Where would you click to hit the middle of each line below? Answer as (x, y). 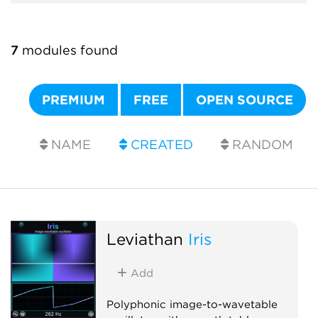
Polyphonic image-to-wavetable (192, 304)
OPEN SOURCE (245, 100)
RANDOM (261, 144)
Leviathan (144, 238)
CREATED (160, 144)
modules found (68, 50)
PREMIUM (74, 100)
